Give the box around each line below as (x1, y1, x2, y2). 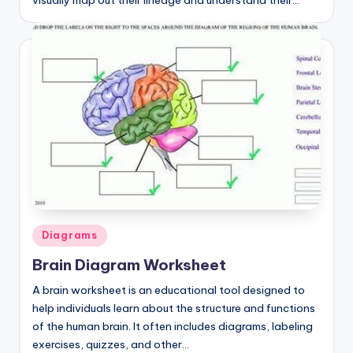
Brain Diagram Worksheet (32, 255, 226, 275)
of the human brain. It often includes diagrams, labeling (32, 319, 313, 334)
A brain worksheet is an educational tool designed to (32, 283, 305, 298)
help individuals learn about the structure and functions (32, 301, 315, 316)
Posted (32, 225, 68, 239)
